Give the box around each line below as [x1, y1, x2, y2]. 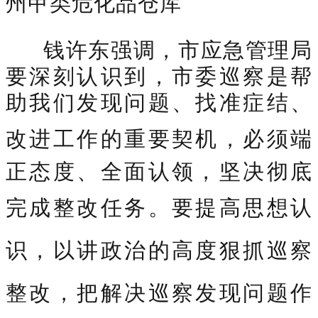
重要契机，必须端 [124, 123, 313, 153]
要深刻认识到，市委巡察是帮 [6, 60, 312, 90]
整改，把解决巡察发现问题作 [6, 277, 312, 307]
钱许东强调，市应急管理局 [30, 34, 312, 64]
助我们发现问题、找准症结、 [6, 87, 312, 116]
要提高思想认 [171, 192, 313, 221]
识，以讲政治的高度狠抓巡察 [6, 234, 312, 264]
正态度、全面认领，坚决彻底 [6, 155, 312, 185]
